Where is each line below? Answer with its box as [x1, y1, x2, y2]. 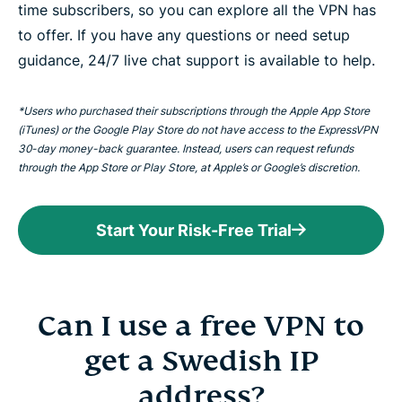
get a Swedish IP [83, 343, 319, 380]
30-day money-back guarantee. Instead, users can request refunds [18, 142, 354, 156]
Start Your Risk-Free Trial [96, 221, 292, 240]
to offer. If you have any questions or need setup [18, 26, 350, 45]
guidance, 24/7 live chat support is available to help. [18, 51, 375, 70]
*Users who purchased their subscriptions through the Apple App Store [18, 104, 370, 118]
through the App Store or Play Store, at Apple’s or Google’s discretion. [18, 161, 360, 175]
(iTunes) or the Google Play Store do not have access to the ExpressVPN [18, 123, 378, 137]
